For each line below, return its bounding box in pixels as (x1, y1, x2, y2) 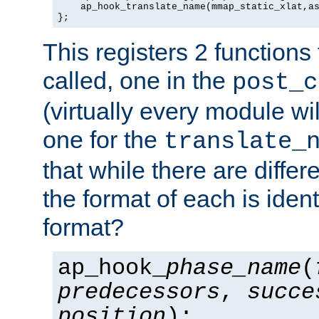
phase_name (166, 255, 301, 281)
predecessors (58, 279, 220, 305)
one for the (43, 125, 164, 153)
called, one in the (43, 66, 232, 94)
